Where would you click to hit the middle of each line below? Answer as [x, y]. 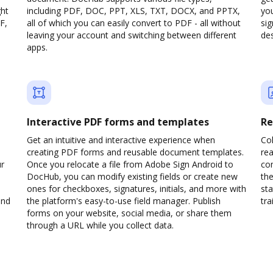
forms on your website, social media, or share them [129, 213]
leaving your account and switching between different [132, 35]
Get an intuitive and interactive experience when [121, 140]
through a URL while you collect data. [100, 225]
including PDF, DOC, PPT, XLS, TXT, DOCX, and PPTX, [133, 11]
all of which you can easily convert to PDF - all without [134, 23]
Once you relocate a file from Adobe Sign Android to [130, 164]
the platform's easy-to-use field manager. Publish [124, 201]
